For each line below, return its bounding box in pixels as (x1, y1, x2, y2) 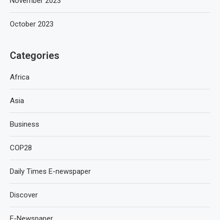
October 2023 (10, 19, 54, 28)
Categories (10, 49, 59, 61)
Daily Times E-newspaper (10, 166, 91, 176)
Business (10, 119, 39, 129)
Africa (10, 72, 29, 82)
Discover (10, 190, 38, 199)
